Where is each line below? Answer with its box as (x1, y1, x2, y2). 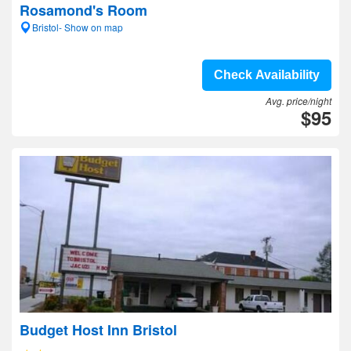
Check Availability (214, 68, 320, 81)
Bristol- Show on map (32, 20, 123, 34)
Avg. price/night (266, 94, 331, 107)
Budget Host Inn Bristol (20, 320, 177, 340)
